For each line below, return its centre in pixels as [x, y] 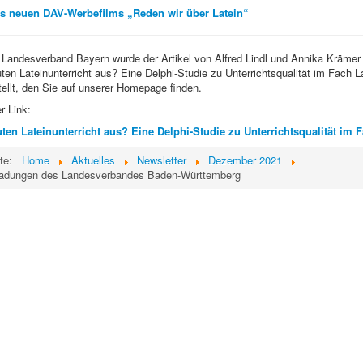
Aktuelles [93, 160]
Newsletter [161, 160]
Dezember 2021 [245, 160]
